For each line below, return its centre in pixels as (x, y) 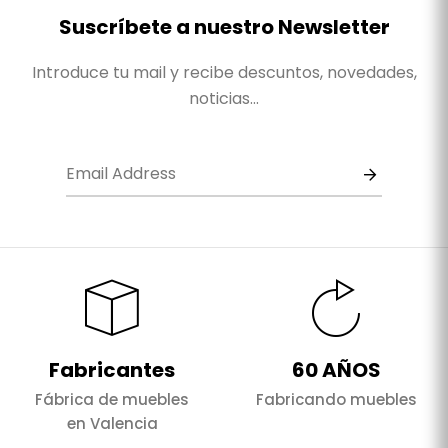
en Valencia (112, 424)
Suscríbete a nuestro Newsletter (224, 27)
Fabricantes (112, 370)
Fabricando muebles (336, 400)
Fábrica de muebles (112, 400)
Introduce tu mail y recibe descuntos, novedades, (224, 73)
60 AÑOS (336, 370)
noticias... (224, 99)
